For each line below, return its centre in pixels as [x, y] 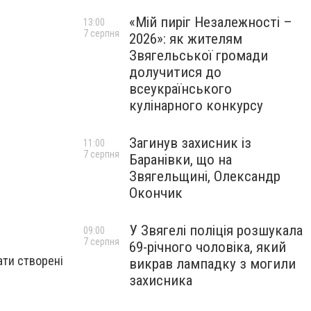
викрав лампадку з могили [212, 264]
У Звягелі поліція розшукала [216, 230]
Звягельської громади [199, 56]
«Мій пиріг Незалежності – [211, 22]
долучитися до [175, 72]
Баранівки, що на [180, 160]
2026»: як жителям [186, 39]
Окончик [156, 193]
